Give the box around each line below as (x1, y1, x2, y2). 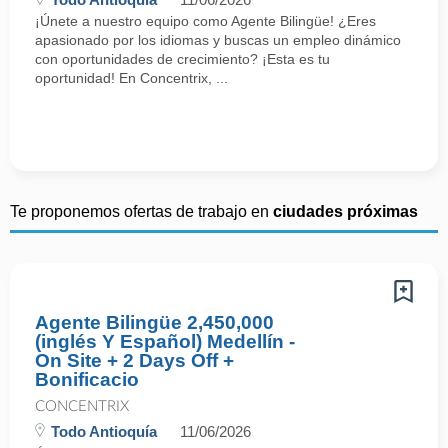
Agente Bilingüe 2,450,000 (35, 312, 274, 333)
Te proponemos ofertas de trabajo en (10, 203, 273, 220)
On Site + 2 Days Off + (35, 350, 234, 371)
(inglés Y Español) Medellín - (35, 331, 295, 352)
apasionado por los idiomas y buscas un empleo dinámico (35, 32, 401, 48)
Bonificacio (35, 369, 139, 390)
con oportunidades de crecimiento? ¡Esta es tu (35, 51, 330, 67)
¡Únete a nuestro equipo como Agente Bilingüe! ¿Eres (35, 13, 376, 29)
